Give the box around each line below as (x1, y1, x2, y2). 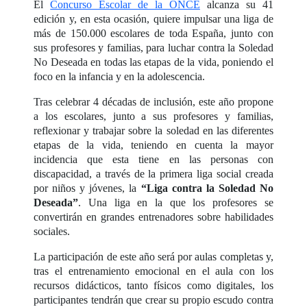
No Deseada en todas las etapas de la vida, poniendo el (34, 56, 273, 69)
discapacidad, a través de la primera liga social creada (34, 168, 273, 180)
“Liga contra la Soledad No (140, 182, 273, 195)
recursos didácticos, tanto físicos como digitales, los (34, 280, 273, 292)
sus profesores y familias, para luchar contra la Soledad (34, 42, 273, 54)
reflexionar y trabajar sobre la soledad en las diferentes (34, 125, 273, 137)
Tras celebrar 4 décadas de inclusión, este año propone (34, 96, 273, 108)
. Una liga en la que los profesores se (78, 197, 273, 209)
